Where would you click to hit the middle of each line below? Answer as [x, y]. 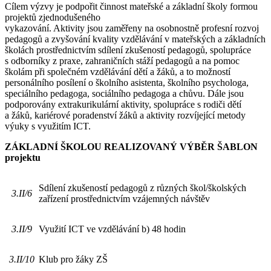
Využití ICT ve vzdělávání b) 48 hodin [112, 229]
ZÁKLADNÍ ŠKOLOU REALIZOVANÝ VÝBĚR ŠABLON [131, 146]
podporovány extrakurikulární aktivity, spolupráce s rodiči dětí [123, 104]
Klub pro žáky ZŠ [73, 259]
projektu [23, 157]
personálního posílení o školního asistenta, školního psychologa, [127, 82]
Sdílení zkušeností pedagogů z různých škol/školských [142, 188]
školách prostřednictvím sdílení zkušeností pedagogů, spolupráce [128, 50]
